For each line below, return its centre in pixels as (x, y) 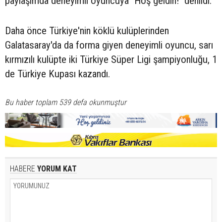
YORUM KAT (56, 168)
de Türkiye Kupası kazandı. (59, 74)
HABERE (23, 168)
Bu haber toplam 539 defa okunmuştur (66, 103)
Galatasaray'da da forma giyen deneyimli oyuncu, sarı (109, 45)
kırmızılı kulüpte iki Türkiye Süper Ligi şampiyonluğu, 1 (111, 60)
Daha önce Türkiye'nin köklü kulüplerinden (87, 31)
